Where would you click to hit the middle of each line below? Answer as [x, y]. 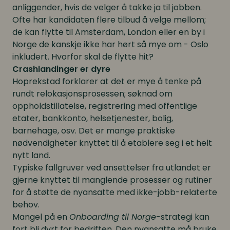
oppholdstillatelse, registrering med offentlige [105, 106]
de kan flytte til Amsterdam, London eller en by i [109, 32]
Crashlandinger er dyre [61, 69]
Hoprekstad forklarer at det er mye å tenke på [107, 81]
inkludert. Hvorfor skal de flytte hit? [83, 56]
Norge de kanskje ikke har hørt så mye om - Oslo [110, 44]
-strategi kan [183, 217]
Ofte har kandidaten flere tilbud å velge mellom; [109, 20]
